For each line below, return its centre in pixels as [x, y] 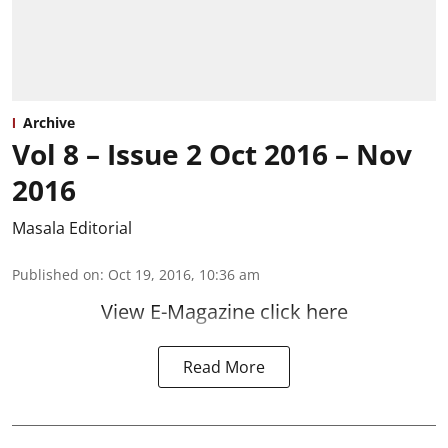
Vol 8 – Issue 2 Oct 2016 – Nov [212, 153]
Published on [56, 274]
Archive [49, 122]
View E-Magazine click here [224, 311]
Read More [224, 366]
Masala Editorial [72, 227]
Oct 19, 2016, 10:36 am [184, 274]
